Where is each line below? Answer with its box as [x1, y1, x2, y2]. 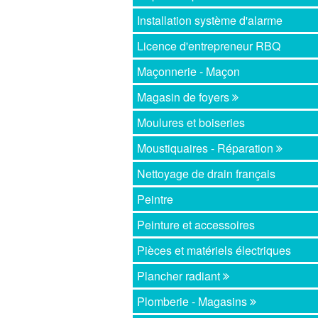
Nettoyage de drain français [137, 165, 276, 182]
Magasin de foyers [137, 89, 233, 106]
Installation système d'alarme [137, 12, 283, 29]
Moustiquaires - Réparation [137, 140, 277, 157]
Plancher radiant [137, 268, 224, 285]
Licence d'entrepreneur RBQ [137, 38, 281, 55]
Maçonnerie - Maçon [137, 63, 241, 80]
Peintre [137, 191, 174, 208]
